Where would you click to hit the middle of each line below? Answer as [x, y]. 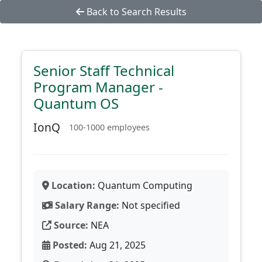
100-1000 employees [109, 127]
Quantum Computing [144, 185]
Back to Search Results [135, 12]
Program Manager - [98, 87]
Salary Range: [86, 205]
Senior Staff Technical [104, 70]
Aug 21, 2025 [116, 245]
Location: [72, 185]
